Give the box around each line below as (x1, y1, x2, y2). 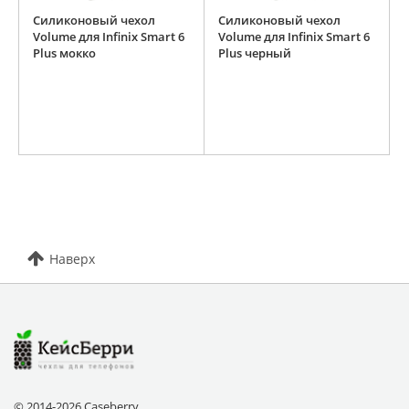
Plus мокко (33, 45, 96, 62)
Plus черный (218, 45, 291, 62)
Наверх (49, 250, 95, 268)
